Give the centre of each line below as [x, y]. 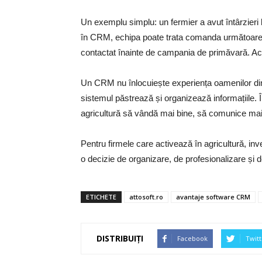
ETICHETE [101, 196]
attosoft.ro [146, 196]
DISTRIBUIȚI [120, 239]
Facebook [192, 238]
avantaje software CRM [213, 196]
